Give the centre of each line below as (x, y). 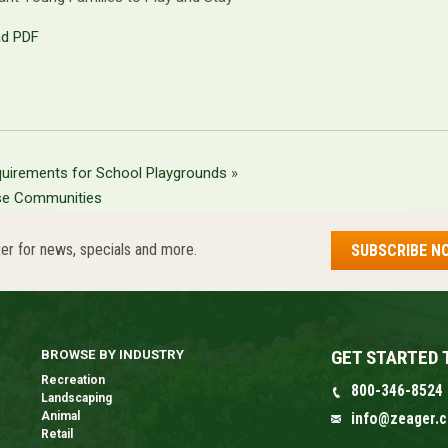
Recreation (72, 380)
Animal (60, 416)
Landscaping (76, 398)
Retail (56, 434)
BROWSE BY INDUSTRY (112, 355)
